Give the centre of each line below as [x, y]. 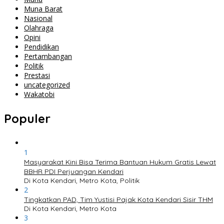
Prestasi [37, 75]
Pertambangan [48, 56]
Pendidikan [41, 46]
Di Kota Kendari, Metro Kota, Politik [82, 180]
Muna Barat [43, 8]
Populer [27, 118]
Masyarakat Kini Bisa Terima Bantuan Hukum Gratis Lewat [120, 162]
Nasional [38, 18]
